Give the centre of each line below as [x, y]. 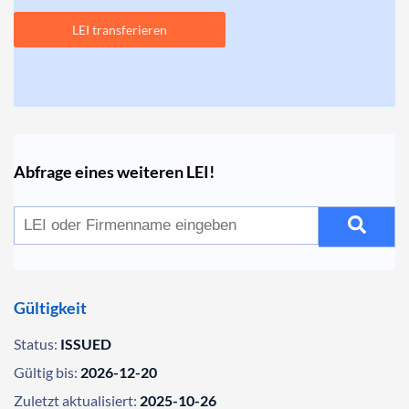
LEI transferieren [120, 30]
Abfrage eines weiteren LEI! [114, 172]
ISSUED [86, 344]
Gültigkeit [50, 308]
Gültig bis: [46, 372]
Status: [36, 344]
